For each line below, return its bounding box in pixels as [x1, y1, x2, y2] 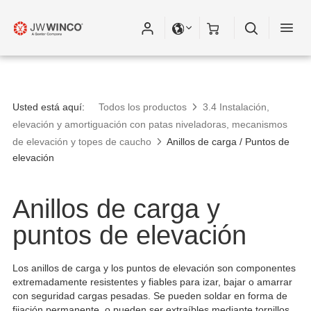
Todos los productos [99, 101, 187, 112]
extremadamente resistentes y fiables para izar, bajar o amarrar [12, 276, 292, 287]
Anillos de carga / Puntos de [167, 136, 290, 147]
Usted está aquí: [12, 101, 85, 112]
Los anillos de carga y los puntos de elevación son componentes [12, 262, 296, 274]
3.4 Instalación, [203, 101, 270, 112]
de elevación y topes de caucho [12, 136, 151, 147]
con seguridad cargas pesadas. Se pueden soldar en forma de [12, 290, 287, 301]
